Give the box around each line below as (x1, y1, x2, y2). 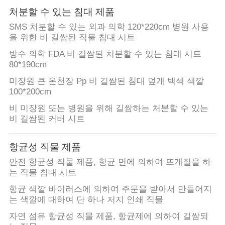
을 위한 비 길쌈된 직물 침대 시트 (9, 33, 135, 43)
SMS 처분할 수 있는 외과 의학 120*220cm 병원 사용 (9, 22, 209, 32)
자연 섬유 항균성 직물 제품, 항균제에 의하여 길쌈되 (9, 211, 208, 221)
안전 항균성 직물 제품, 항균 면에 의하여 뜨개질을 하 (9, 157, 211, 167)
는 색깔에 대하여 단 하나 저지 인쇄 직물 (9, 195, 163, 205)
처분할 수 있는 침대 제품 (9, 6, 115, 17)
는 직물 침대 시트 (9, 168, 76, 178)
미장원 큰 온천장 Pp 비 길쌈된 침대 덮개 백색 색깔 (9, 76, 204, 86)
